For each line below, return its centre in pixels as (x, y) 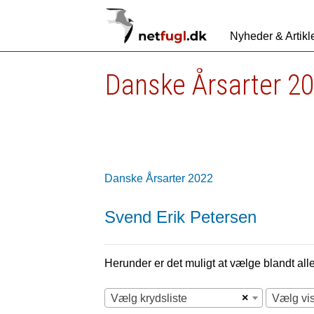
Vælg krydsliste (149, 298)
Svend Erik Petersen (181, 217)
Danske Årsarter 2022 (159, 178)
